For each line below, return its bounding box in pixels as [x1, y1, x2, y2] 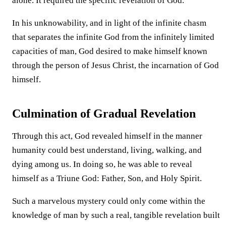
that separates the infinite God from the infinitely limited [12, 32, 214, 42]
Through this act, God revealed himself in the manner [12, 131, 202, 141]
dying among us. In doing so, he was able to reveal [12, 159, 192, 169]
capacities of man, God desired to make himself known [12, 46, 207, 56]
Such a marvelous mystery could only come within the [12, 196, 205, 206]
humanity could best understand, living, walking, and [12, 145, 202, 155]
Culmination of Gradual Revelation [12, 106, 196, 120]
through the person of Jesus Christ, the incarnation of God [12, 60, 219, 70]
